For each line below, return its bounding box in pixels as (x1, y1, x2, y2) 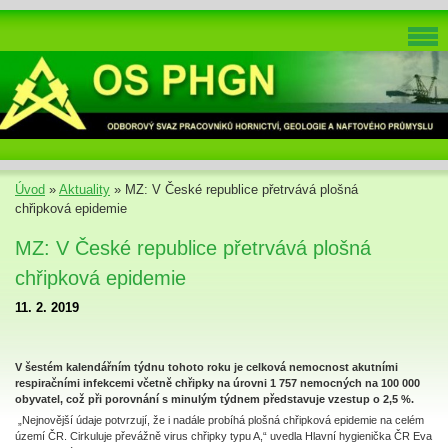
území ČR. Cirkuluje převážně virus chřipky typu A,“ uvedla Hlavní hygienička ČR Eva (15, 430, 432, 442)
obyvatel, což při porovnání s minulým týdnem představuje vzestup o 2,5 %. (15, 393, 414, 405)
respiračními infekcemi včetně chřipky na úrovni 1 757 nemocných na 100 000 (15, 377, 420, 389)
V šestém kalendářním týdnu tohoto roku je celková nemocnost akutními (15, 361, 398, 373)
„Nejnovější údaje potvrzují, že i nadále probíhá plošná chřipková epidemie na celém (15, 414, 424, 426)
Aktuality (59, 182, 110, 197)
